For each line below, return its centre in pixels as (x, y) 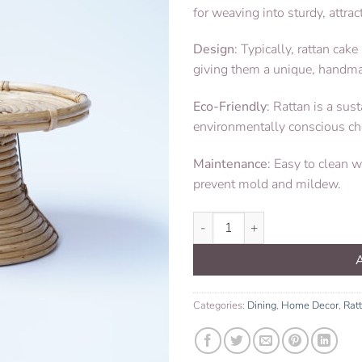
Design (214, 50)
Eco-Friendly (230, 107)
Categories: (220, 305)
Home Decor (310, 305)
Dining (262, 305)
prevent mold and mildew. (267, 184)
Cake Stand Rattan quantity (265, 219)
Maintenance (230, 164)
